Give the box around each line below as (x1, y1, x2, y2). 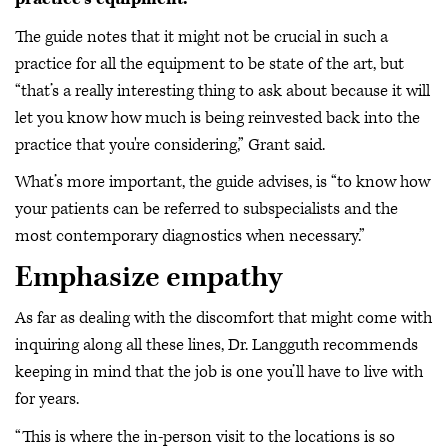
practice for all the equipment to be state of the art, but (15, 52, 404, 75)
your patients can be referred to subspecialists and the (15, 198, 398, 220)
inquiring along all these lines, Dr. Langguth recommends (15, 334, 418, 356)
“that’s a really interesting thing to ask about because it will (15, 79, 430, 102)
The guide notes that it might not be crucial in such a (15, 25, 388, 48)
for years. (15, 388, 79, 410)
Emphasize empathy (15, 258, 282, 296)
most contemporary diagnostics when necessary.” (15, 225, 365, 247)
